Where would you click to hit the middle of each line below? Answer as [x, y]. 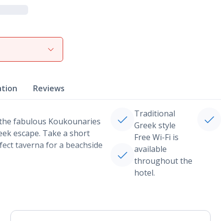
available [150, 149]
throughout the [163, 161]
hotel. [145, 173]
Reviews [49, 88]
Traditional [155, 113]
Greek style [155, 125]
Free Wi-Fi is [156, 137]
